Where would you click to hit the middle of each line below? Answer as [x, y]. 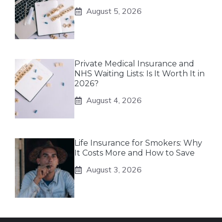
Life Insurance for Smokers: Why [138, 143]
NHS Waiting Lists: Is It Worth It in [139, 74]
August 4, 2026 [114, 100]
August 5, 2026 [114, 11]
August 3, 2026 [114, 169]
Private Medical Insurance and [134, 64]
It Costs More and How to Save [135, 153]
